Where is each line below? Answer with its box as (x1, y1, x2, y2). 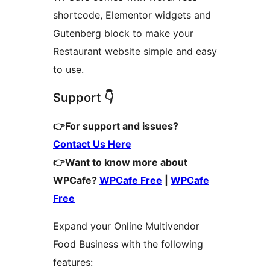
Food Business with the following (53, 238, 203, 251)
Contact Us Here (53, 138, 131, 151)
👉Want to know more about (53, 156, 187, 169)
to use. (53, 63, 84, 76)
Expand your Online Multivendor (53, 220, 199, 233)
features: (53, 256, 93, 269)
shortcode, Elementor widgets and (53, 9, 211, 22)
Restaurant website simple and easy (53, 45, 217, 58)
